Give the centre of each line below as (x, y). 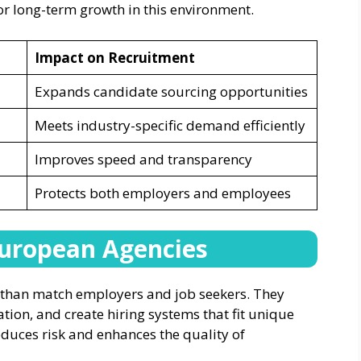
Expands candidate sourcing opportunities (171, 91)
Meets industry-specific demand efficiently (170, 125)
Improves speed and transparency (143, 159)
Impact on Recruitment (114, 57)
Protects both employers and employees (162, 193)
